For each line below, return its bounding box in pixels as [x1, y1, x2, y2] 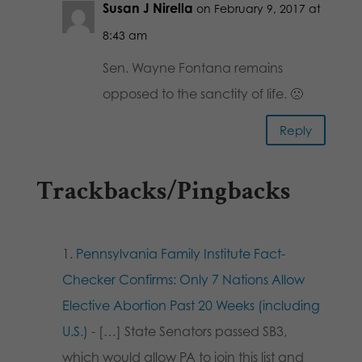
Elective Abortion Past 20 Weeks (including [61, 297, 320, 314]
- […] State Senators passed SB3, [87, 323, 287, 340]
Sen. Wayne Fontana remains [102, 60, 283, 77]
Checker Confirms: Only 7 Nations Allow [61, 271, 305, 288]
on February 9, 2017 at [196, 2, 321, 16]
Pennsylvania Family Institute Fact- [75, 246, 285, 263]
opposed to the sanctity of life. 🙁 [102, 86, 303, 103]
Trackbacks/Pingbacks [36, 175, 290, 208]
